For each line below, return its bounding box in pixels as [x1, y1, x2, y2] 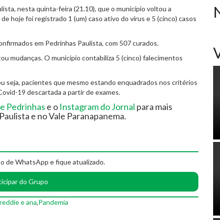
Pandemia [38, 197, 68, 206]
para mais [135, 101, 172, 112]
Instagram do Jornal [58, 101, 135, 112]
